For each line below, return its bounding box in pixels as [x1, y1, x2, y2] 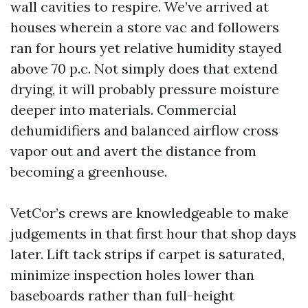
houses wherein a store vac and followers [10, 19, 279, 36]
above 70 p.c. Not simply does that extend [10, 60, 278, 77]
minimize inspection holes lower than [10, 266, 254, 283]
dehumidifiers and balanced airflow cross [10, 122, 278, 139]
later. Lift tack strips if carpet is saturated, [10, 245, 285, 263]
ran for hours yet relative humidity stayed [10, 39, 282, 56]
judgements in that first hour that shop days [10, 225, 296, 242]
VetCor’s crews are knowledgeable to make [10, 204, 289, 221]
